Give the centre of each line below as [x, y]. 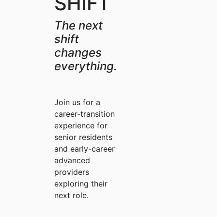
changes [78, 53]
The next [78, 26]
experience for [81, 126]
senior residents [83, 137]
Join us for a [77, 102]
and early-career [85, 149]
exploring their [81, 184]
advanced [72, 161]
